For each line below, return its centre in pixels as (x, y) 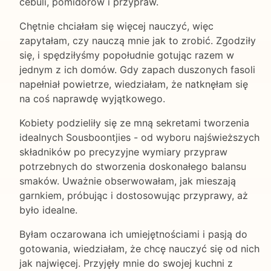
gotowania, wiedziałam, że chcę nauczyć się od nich (139, 248)
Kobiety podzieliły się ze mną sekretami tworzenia (134, 122)
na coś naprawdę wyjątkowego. (92, 98)
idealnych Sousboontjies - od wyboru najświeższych (139, 137)
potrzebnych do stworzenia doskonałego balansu (133, 166)
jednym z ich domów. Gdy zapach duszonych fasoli (137, 69)
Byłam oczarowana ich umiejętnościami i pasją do (133, 234)
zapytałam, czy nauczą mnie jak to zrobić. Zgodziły (138, 40)
